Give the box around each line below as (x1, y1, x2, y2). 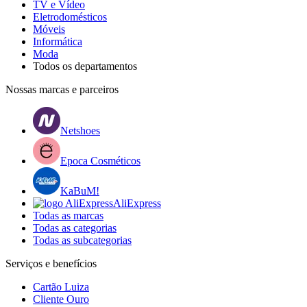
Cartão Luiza (33, 280, 89, 293)
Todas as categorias (33, 221, 116, 234)
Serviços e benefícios (5, 257, 97, 269)
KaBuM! (60, 184, 99, 197)
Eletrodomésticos (33, 10, 107, 23)
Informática (33, 35, 82, 47)
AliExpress (113, 197, 161, 209)
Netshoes (60, 124, 100, 136)
